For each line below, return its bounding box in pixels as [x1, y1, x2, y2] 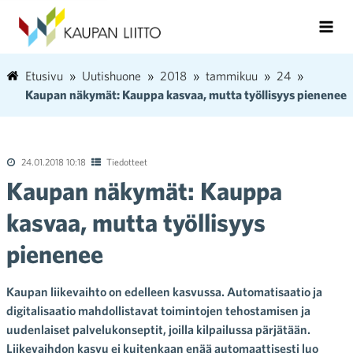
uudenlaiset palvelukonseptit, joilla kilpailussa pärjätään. [6, 322, 310, 336]
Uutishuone [82, 69, 141, 83]
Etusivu [25, 69, 63, 83]
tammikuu [206, 69, 258, 83]
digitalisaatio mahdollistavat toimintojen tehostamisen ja [6, 303, 310, 318]
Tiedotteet [106, 156, 147, 167]
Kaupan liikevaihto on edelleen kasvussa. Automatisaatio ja [6, 284, 322, 299]
